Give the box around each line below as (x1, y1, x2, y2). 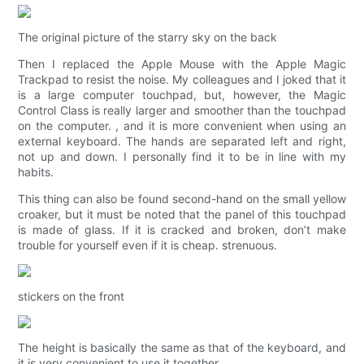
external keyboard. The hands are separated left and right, (18, 134, 346, 149)
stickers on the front (18, 289, 125, 304)
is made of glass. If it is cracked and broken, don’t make (18, 223, 346, 237)
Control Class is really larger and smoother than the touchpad (18, 103, 346, 118)
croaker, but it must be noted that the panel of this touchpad (18, 207, 346, 222)
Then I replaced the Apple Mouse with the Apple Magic (18, 57, 346, 71)
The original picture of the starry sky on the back (18, 30, 278, 45)
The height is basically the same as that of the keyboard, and (18, 340, 346, 355)
